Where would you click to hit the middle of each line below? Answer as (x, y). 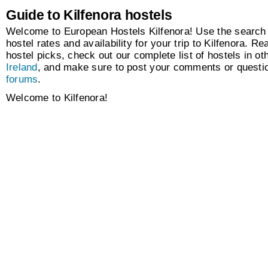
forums (22, 80)
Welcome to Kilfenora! (57, 98)
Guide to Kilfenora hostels (89, 15)
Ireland (22, 68)
